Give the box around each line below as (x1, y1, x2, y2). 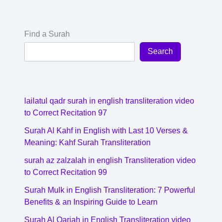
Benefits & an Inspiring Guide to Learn (24, 197, 158, 206)
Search (147, 47, 173, 56)
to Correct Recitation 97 (24, 108, 107, 117)
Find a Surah (24, 30, 70, 39)
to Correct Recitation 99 (24, 167, 107, 176)
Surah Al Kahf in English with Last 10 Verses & (24, 126, 188, 135)
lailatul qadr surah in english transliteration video (24, 96, 194, 105)
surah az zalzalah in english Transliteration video (24, 156, 196, 165)
